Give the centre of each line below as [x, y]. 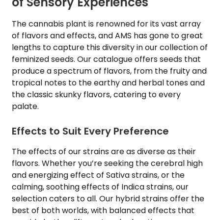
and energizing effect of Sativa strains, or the [98, 175]
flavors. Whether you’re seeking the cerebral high [107, 163]
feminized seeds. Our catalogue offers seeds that [106, 59]
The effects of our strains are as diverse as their [104, 151]
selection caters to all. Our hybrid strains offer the [108, 199]
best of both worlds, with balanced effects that [103, 210]
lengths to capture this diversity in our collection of [110, 47]
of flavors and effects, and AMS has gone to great [107, 36]
